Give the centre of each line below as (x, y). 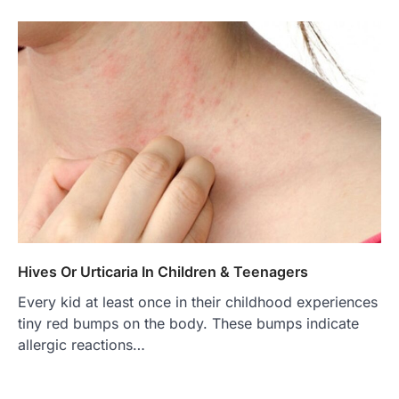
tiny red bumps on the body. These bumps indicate (188, 323)
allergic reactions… (81, 344)
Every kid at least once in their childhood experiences (198, 301)
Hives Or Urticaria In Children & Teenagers (163, 271)
